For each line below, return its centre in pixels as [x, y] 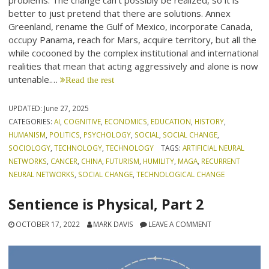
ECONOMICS [126, 122]
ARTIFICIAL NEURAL [213, 148]
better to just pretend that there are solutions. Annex [120, 14]
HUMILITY [159, 161]
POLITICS [65, 135]
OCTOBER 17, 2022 [48, 224]
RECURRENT [221, 161]
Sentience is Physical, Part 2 [106, 204]
